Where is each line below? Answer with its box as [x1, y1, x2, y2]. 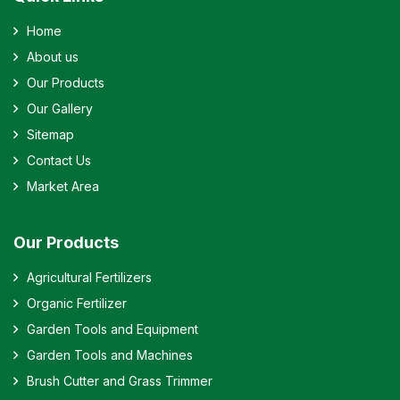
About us [27, 49, 79, 65]
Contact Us [27, 153, 91, 169]
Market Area [27, 179, 99, 195]
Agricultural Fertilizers [27, 270, 152, 286]
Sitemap [27, 127, 74, 143]
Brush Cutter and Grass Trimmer [27, 373, 212, 389]
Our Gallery [27, 101, 93, 117]
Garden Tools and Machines [27, 347, 193, 363]
